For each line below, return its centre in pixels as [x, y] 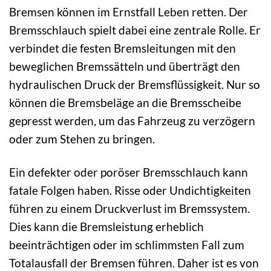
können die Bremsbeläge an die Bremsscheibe [125, 103]
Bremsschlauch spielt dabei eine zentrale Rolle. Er [135, 30]
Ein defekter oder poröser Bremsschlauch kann [129, 172]
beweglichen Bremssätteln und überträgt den [125, 67]
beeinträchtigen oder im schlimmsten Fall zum [127, 244]
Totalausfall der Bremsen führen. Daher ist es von [134, 263]
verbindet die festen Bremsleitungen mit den [122, 48]
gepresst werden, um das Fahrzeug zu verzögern [132, 121]
